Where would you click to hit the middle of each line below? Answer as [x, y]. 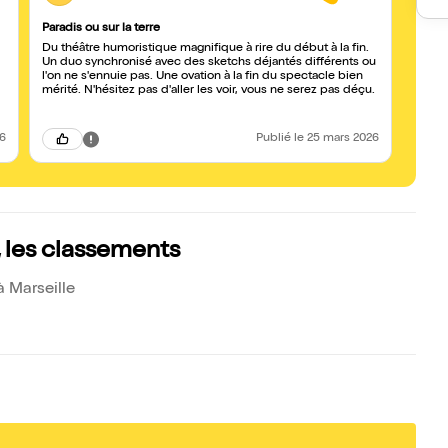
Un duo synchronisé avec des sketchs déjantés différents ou [209, 63]
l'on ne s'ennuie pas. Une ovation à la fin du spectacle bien [202, 77]
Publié [275, 139]
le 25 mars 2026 [336, 139]
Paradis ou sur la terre [101, 29]
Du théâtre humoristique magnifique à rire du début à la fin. [205, 49]
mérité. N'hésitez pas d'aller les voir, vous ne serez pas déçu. [208, 91]
